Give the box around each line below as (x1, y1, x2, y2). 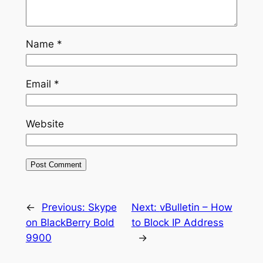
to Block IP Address (131, 217, 224, 229)
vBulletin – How (159, 201, 232, 214)
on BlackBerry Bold (25, 217, 114, 229)
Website (25, 118, 64, 130)
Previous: (41, 201, 88, 214)
